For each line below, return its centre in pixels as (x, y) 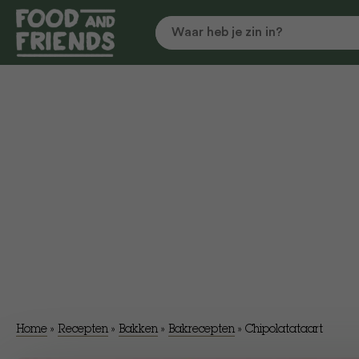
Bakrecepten (202, 330)
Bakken (138, 330)
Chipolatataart (284, 330)
